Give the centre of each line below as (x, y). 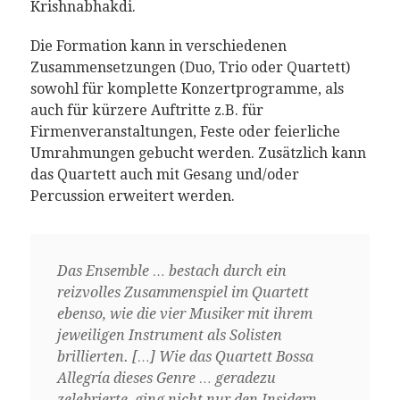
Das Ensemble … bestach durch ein (171, 271)
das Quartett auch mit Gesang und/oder (164, 175)
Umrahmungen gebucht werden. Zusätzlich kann (198, 154)
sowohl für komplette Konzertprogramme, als (187, 89)
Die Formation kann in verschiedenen (158, 46)
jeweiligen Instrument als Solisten (169, 336)
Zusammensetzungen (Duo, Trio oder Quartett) (190, 68)
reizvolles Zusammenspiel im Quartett (183, 293)
